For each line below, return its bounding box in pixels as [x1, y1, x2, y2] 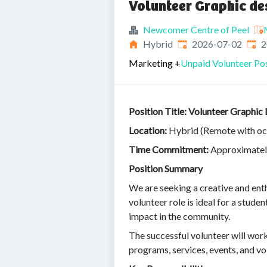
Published [177, 38, 218, 49]
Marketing [129, 57, 173, 69]
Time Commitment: [129, 144, 209, 155]
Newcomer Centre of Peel [143, 24, 249, 35]
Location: [129, 125, 167, 136]
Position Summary [129, 163, 203, 174]
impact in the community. [129, 210, 230, 222]
